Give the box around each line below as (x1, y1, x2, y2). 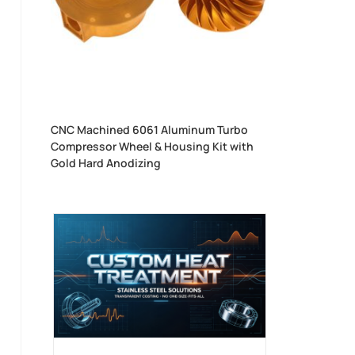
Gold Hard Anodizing (51, 155, 162, 171)
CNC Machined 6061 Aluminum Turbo (51, 122, 249, 138)
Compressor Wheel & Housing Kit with (51, 139, 254, 155)
